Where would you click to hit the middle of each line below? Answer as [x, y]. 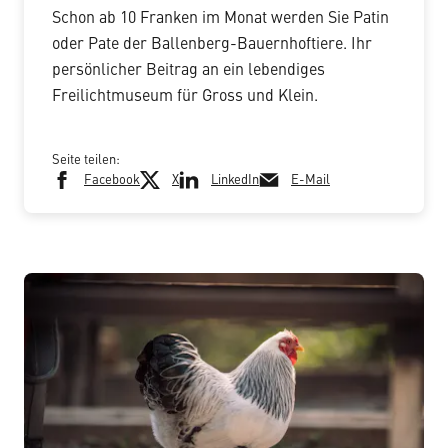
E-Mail [310, 180]
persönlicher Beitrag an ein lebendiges [188, 70]
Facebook [112, 180]
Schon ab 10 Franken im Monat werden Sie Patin [220, 18]
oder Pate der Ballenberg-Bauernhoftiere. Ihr [212, 44]
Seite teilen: [86, 160]
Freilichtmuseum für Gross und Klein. [185, 96]
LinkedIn [235, 180]
